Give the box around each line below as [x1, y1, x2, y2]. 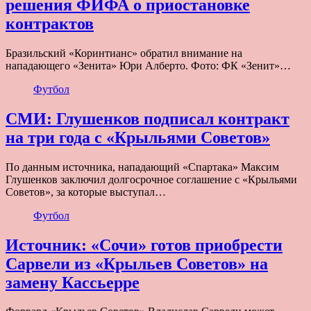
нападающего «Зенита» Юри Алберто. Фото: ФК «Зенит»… [6, 59, 291, 72]
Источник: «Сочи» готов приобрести [6, 235, 283, 254]
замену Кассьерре [6, 273, 140, 292]
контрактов [6, 14, 94, 33]
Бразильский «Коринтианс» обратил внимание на [6, 47, 242, 59]
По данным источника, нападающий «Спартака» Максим [6, 160, 279, 173]
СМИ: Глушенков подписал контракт [6, 109, 289, 128]
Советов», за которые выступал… [6, 185, 166, 198]
